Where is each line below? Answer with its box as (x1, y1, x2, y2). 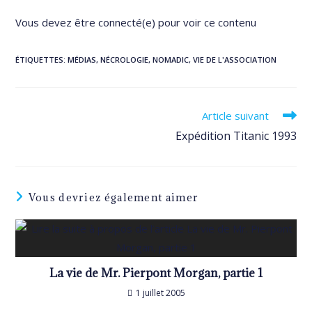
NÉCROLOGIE (100, 54, 149, 65)
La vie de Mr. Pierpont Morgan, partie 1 (49, 265, 263, 281)
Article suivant (201, 109, 269, 123)
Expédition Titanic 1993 (175, 128, 297, 143)
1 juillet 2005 (135, 287, 185, 299)
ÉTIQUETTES (15, 54, 64, 65)
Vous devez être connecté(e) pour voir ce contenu (15, 15, 257, 29)
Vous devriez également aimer (28, 191, 199, 204)
